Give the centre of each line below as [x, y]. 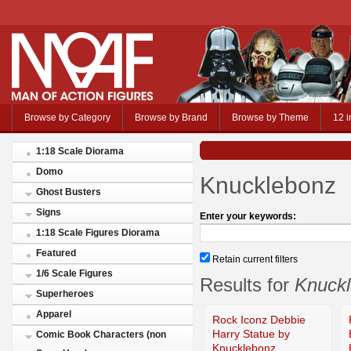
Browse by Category [67, 118]
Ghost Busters [69, 192]
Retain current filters [254, 259]
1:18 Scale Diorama [80, 151]
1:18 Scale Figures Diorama [98, 233]
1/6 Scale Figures [74, 273]
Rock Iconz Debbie [259, 319]
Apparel [54, 314]
